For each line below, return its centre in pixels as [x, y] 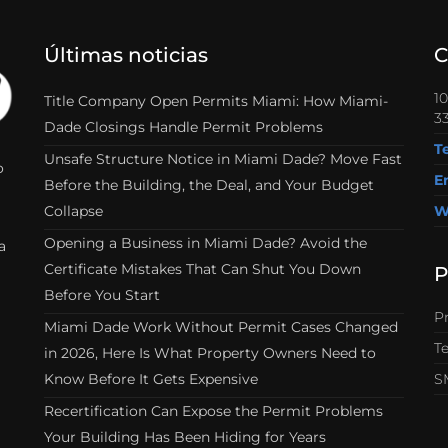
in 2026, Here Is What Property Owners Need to [210, 353]
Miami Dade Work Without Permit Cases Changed [221, 327]
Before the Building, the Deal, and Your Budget [209, 185]
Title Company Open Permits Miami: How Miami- [216, 101]
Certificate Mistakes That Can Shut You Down [202, 269]
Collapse [73, 211]
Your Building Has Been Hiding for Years [185, 437]
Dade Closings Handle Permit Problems [183, 127]
